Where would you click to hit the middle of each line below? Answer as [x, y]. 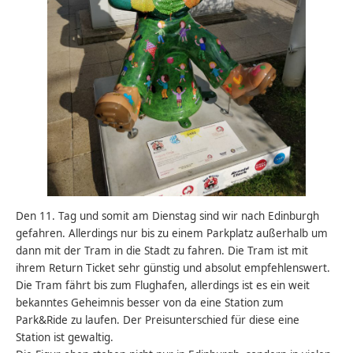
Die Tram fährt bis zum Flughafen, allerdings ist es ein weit [163, 285]
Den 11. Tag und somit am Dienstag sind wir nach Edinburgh [168, 216]
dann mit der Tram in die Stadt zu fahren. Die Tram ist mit [162, 250]
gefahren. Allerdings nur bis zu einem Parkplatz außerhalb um [172, 233]
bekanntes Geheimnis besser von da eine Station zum [150, 302]
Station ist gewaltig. [65, 337]
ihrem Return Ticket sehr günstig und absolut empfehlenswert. [173, 268]
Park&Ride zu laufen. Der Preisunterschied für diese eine [158, 320]
